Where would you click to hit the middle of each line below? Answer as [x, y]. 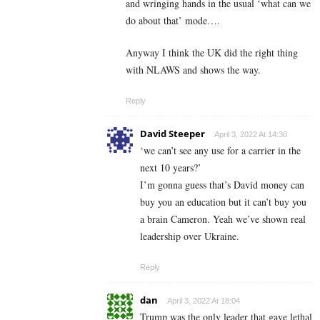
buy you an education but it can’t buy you [223, 202]
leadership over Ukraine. [190, 236]
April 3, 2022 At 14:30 [251, 135]
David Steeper [172, 134]
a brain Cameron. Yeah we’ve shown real [223, 219]
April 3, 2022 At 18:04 [204, 301]
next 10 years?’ [172, 168]
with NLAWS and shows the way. [193, 70]
